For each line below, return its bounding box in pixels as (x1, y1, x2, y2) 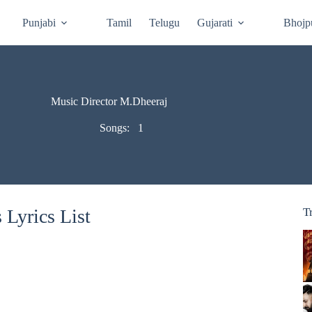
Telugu (149, 16, 180, 29)
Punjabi (22, 16, 56, 29)
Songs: (99, 122, 132, 134)
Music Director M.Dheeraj (51, 95, 168, 107)
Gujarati (197, 16, 233, 29)
